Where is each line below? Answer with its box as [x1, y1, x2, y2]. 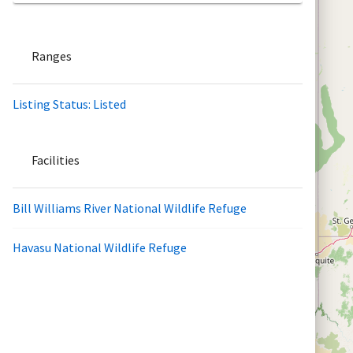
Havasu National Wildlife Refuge [13, 240, 187, 256]
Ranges [32, 47, 72, 64]
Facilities [32, 151, 80, 168]
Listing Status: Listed [13, 95, 126, 112]
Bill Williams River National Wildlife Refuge [13, 199, 247, 216]
